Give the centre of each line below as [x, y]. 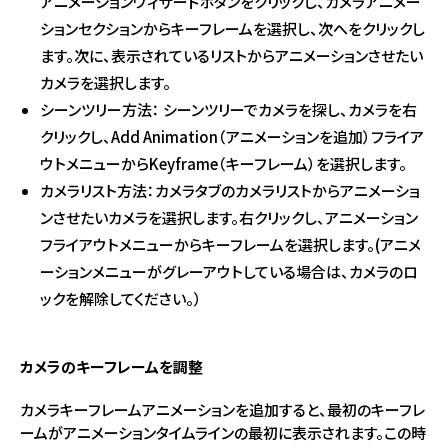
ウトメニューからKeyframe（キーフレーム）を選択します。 [223, 163]
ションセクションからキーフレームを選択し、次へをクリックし [232, 28]
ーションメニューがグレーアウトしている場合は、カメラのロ [229, 271]
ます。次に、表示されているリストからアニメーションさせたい [231, 55]
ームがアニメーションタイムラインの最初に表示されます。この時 [223, 432]
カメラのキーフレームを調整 [111, 366]
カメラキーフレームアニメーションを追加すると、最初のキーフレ [222, 409]
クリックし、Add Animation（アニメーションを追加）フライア [232, 136]
